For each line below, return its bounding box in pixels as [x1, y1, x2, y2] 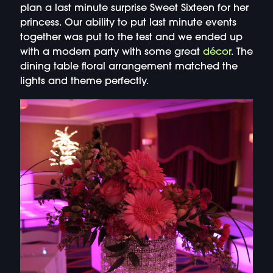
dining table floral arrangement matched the [19, 62, 238, 73]
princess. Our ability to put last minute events [19, 18, 236, 29]
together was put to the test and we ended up [19, 33, 243, 43]
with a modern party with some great [19, 48, 203, 58]
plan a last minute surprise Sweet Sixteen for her [19, 4, 249, 14]
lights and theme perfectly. [19, 77, 149, 87]
